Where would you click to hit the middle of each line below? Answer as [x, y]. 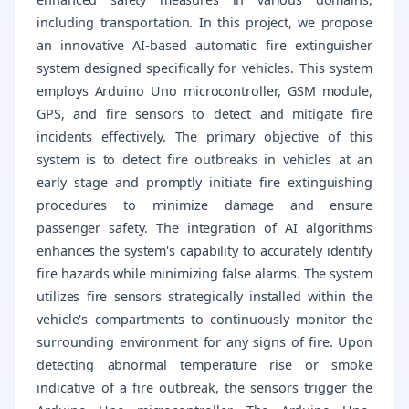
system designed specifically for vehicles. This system [204, 68]
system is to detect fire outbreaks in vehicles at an [204, 159]
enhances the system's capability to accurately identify [204, 250]
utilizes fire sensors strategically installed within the [204, 296]
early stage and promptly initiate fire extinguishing [204, 182]
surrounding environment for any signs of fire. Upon [204, 341]
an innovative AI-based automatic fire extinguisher [204, 45]
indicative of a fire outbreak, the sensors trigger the [204, 387]
